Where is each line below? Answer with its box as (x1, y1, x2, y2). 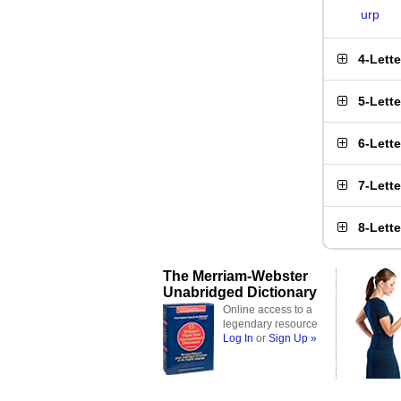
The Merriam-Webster (163, 268, 308, 284)
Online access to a (223, 303, 312, 316)
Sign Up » (269, 332, 317, 345)
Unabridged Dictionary (163, 284, 317, 300)
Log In (223, 332, 253, 345)
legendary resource (223, 318, 318, 330)
